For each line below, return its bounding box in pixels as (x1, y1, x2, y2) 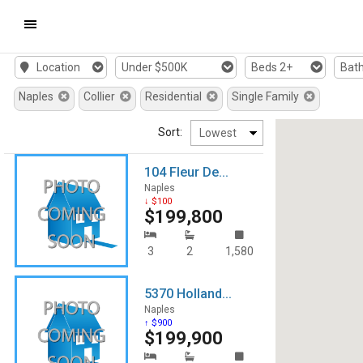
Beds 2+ (250, 61, 293, 74)
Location (31, 61, 80, 74)
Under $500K (121, 61, 187, 74)
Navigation (23, 66, 78, 79)
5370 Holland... (144, 286, 232, 301)
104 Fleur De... (144, 164, 228, 180)
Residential (145, 90, 207, 103)
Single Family (232, 90, 304, 103)
